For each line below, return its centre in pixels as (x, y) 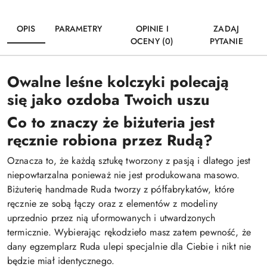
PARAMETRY (78, 29)
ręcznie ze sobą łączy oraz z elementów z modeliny (112, 204)
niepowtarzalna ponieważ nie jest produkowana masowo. (124, 175)
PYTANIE (226, 41)
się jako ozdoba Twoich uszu (111, 100)
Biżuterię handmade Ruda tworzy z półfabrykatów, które (121, 189)
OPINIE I (152, 29)
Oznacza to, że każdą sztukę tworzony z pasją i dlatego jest (129, 161)
